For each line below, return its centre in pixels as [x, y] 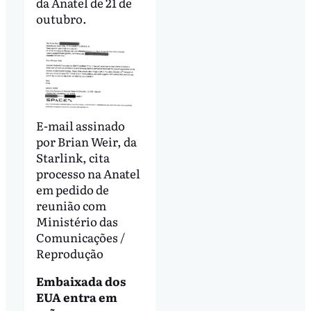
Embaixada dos [81, 280]
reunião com [71, 205]
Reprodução [69, 253]
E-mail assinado [80, 125]
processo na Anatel [88, 173]
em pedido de [72, 189]
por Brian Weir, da [86, 141]
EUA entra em [76, 296]
